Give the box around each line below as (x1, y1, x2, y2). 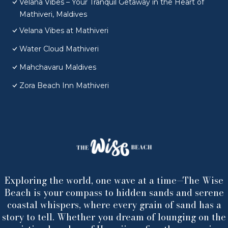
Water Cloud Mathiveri (19, 44, 99, 54)
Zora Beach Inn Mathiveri (19, 81, 109, 91)
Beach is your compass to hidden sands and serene (4, 186, 224, 200)
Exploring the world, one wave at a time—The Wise (5, 174, 223, 188)
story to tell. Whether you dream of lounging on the (2, 210, 226, 224)
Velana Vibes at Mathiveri (19, 26, 108, 36)
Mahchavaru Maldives (19, 63, 96, 72)
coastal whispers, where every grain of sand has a (7, 198, 221, 212)
